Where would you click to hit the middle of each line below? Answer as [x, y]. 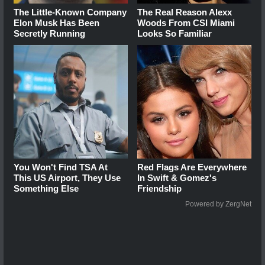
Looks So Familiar [175, 33]
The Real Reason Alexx [185, 12]
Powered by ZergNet [218, 204]
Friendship [160, 189]
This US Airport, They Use [67, 178]
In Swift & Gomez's [177, 178]
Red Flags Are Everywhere [192, 167]
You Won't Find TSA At [61, 167]
